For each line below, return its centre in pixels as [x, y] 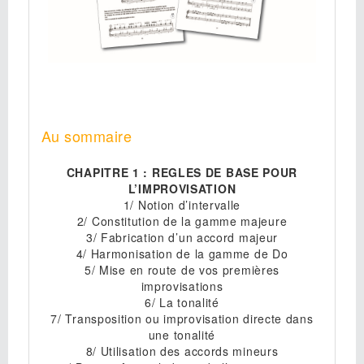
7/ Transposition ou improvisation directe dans [182, 319]
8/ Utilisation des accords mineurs [182, 351]
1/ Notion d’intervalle [182, 205]
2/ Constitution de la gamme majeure [182, 221]
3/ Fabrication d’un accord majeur [182, 238]
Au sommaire [87, 136]
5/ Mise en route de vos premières [182, 270]
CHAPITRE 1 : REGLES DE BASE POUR [182, 173]
